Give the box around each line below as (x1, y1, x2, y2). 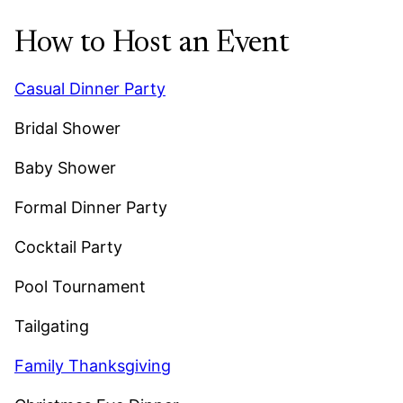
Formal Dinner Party (14, 198, 167, 217)
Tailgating (14, 317, 89, 336)
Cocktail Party (14, 237, 122, 256)
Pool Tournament (14, 277, 146, 296)
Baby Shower (14, 158, 116, 177)
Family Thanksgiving (14, 356, 171, 375)
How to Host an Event (14, 29, 290, 59)
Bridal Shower (14, 119, 121, 138)
